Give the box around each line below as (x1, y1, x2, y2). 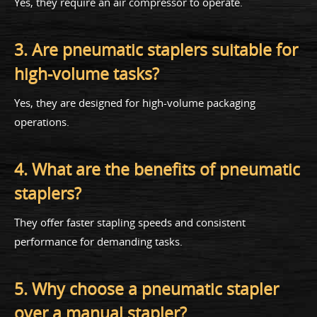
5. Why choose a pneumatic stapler (14, 277, 279, 300)
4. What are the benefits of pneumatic (14, 158, 300, 180)
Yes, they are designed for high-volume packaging (14, 95, 255, 110)
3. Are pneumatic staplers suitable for (14, 38, 298, 61)
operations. (14, 114, 69, 129)
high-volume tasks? (14, 62, 159, 85)
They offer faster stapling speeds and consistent (14, 214, 246, 229)
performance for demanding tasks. (14, 234, 183, 248)
